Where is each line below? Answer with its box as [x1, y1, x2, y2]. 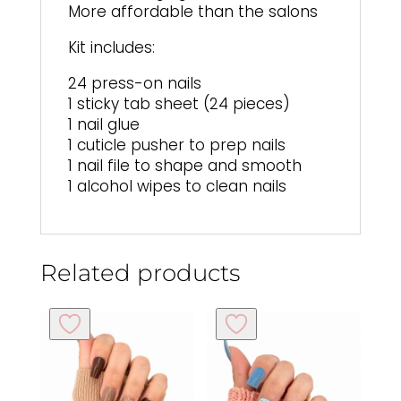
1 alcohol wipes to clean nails [67, 175, 286, 197]
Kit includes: [67, 36, 155, 58]
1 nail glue [67, 113, 140, 135]
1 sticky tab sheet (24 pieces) [67, 92, 290, 115]
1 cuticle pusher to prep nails [67, 133, 286, 156]
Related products [39, 258, 240, 287]
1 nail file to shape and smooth [67, 154, 302, 176]
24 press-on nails [67, 72, 201, 94]
